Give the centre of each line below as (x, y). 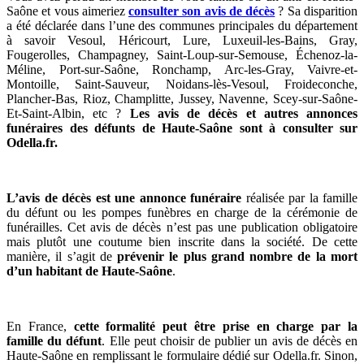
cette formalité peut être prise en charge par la (212, 326)
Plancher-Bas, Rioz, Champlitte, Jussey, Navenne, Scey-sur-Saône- (182, 98)
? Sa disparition (316, 11)
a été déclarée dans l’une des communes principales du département (182, 25)
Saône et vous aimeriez (68, 11)
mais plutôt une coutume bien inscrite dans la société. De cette (182, 241)
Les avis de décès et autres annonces (244, 113)
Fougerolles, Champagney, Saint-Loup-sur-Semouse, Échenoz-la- (182, 54)
